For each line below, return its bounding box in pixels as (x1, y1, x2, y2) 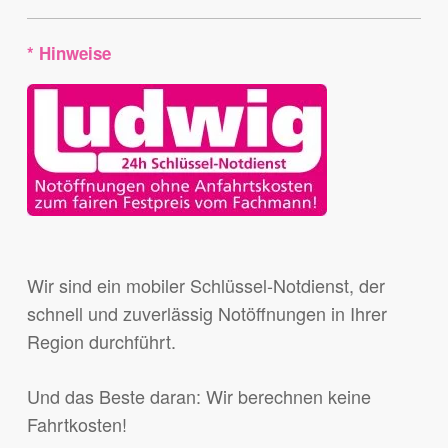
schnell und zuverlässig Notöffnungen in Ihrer (26, 300, 387, 327)
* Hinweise (26, 41, 111, 66)
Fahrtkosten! (26, 411, 127, 438)
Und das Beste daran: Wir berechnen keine (26, 383, 371, 410)
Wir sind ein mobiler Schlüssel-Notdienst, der (26, 272, 385, 299)
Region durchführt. (26, 328, 176, 355)
